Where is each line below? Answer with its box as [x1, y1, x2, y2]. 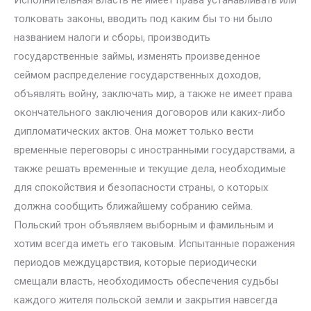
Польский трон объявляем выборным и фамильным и [14, 219, 274, 231]
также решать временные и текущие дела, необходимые [14, 162, 286, 175]
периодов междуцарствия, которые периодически [14, 256, 257, 269]
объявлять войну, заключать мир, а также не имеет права [14, 87, 292, 100]
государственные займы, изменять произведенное [14, 50, 260, 62]
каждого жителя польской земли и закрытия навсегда [14, 294, 278, 306]
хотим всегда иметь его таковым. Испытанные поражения [14, 237, 295, 250]
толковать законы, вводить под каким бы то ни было [14, 12, 273, 25]
